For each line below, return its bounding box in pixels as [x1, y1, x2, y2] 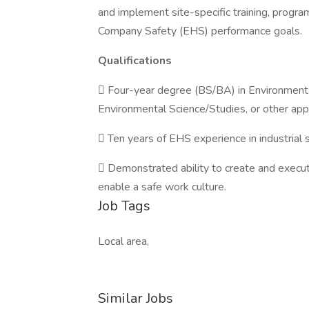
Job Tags [98, 197, 150, 215]
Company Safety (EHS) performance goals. [98, 23, 302, 39]
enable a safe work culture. [98, 179, 226, 195]
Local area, [98, 234, 149, 249]
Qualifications [98, 53, 172, 68]
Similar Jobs [98, 289, 173, 308]
